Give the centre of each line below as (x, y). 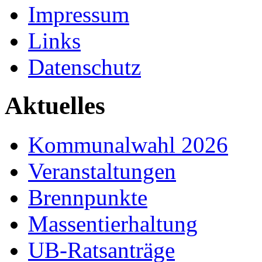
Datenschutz (85, 67)
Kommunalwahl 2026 (128, 145)
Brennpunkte (88, 198)
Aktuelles (55, 106)
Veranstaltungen (102, 171)
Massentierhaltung (113, 224)
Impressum (79, 14)
